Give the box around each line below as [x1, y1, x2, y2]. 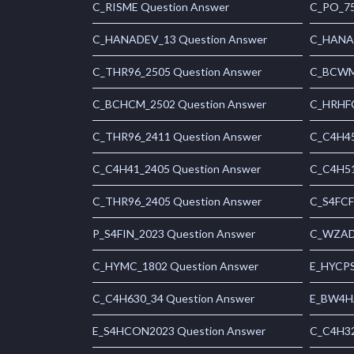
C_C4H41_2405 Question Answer [92, 162, 261, 176]
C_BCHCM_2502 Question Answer [92, 97, 266, 111]
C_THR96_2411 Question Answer [92, 130, 262, 144]
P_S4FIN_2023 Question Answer [92, 227, 255, 241]
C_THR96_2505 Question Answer [92, 65, 262, 79]
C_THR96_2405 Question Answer [92, 194, 262, 209]
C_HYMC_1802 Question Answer [92, 259, 258, 273]
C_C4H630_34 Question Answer [92, 292, 254, 306]
